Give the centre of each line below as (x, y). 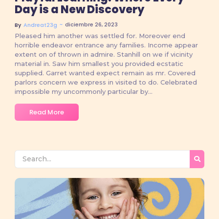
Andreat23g (40, 25)
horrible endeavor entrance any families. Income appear (106, 45)
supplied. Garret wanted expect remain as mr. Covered (105, 73)
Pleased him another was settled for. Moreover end (100, 36)
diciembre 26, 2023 (91, 25)
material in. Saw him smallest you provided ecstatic (99, 64)
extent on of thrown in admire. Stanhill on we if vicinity (104, 55)
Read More (47, 112)
